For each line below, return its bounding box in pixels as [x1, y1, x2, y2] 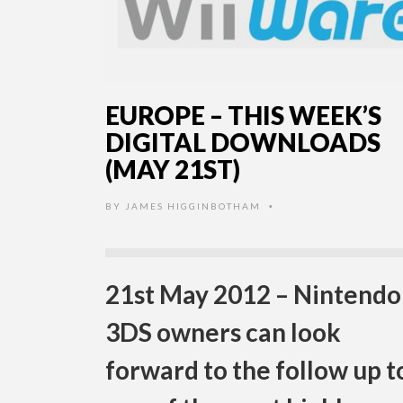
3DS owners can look [105, 317, 341, 348]
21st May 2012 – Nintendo [105, 279, 401, 310]
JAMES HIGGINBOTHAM [125, 201, 261, 212]
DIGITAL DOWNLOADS [105, 127, 381, 158]
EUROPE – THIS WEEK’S [105, 100, 381, 131]
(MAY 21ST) [105, 154, 240, 185]
